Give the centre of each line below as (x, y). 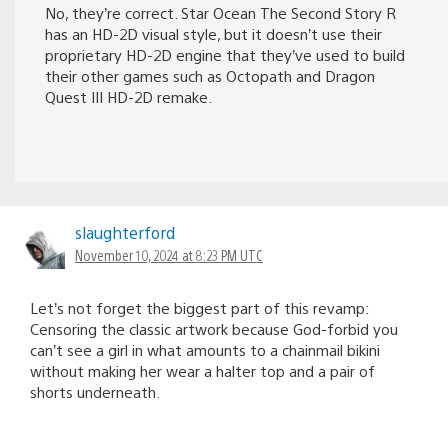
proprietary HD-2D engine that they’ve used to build (225, 54)
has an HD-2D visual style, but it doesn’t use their (213, 33)
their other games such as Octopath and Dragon (210, 75)
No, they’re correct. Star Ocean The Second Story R (220, 12)
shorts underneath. (95, 391)
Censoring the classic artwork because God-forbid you (214, 328)
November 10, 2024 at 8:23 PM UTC (169, 254)
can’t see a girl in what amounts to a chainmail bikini (205, 349)
